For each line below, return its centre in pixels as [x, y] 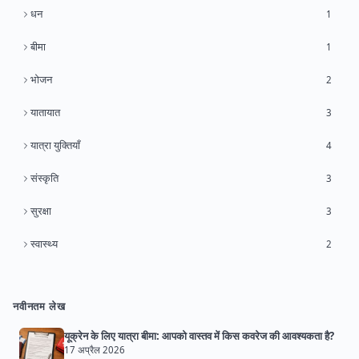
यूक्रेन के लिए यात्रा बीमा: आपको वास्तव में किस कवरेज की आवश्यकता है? [199, 336]
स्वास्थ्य [44, 244]
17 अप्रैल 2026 [95, 350]
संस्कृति [44, 178]
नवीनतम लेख [39, 307]
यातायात [45, 113]
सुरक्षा [41, 211]
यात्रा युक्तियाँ [55, 145]
